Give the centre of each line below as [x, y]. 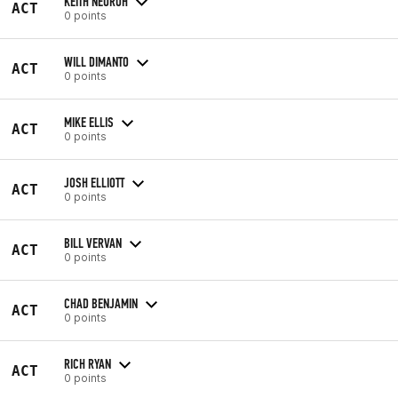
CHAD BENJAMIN [101, 303]
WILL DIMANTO [96, 61]
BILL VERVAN [93, 243]
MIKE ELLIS [89, 122]
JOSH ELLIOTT [94, 182]
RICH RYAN [88, 363]
